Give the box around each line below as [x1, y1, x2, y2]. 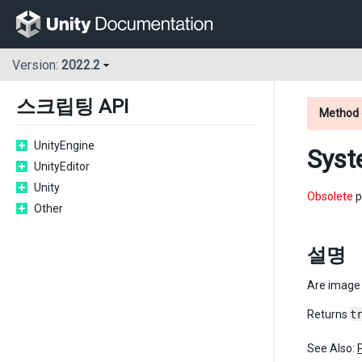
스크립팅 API [16, 95, 128, 118]
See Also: [307, 342, 357, 355]
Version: [12, 57, 61, 74]
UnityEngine [34, 139, 95, 152]
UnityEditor [34, 160, 90, 173]
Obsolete [307, 190, 356, 203]
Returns [307, 308, 350, 321]
